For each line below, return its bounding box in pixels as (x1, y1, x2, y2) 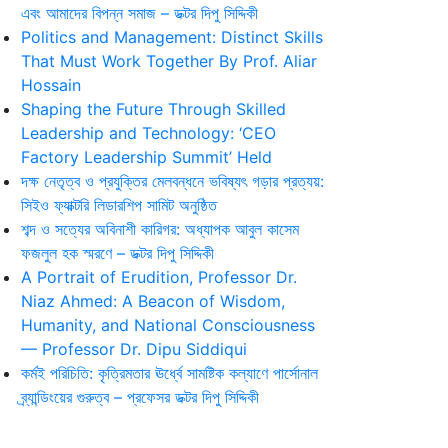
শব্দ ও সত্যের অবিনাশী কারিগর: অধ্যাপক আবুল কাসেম (21, 218, 299, 239)
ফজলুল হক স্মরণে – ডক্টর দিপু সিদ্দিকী (21, 242, 214, 263)
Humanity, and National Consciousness (21, 314, 315, 335)
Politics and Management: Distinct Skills (21, 26, 323, 47)
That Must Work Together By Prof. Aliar (21, 50, 317, 71)
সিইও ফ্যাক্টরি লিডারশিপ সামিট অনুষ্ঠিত (21, 194, 217, 215)
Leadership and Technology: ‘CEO (21, 122, 276, 143)
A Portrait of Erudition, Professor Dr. (21, 266, 297, 287)
